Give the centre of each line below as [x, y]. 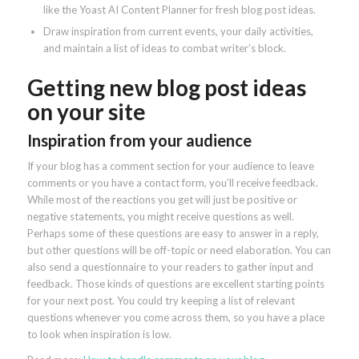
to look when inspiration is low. [100, 335]
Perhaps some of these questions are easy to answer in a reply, [173, 234]
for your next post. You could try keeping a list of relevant [161, 301]
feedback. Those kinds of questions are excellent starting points [175, 284]
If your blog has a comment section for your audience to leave [170, 166]
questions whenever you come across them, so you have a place [175, 318]
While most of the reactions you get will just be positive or [162, 200]
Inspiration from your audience [139, 141]
